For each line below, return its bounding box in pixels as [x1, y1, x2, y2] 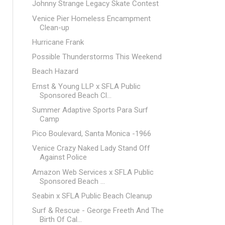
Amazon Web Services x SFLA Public [32, 167, 154, 177]
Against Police [39, 153, 87, 162]
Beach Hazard [32, 67, 78, 76]
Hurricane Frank [32, 37, 84, 47]
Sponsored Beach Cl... [39, 90, 111, 100]
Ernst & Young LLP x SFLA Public [32, 81, 141, 91]
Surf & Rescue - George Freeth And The [32, 206, 164, 215]
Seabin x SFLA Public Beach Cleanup [32, 191, 152, 200]
